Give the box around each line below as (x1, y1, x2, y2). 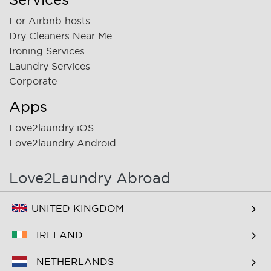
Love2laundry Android (9, 137, 116, 148)
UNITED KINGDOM (31, 203, 124, 214)
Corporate (9, 75, 57, 87)
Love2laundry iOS (9, 122, 94, 133)
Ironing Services (9, 45, 85, 56)
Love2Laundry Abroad (9, 169, 171, 186)
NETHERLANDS (36, 256, 114, 267)
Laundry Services (9, 60, 90, 71)
